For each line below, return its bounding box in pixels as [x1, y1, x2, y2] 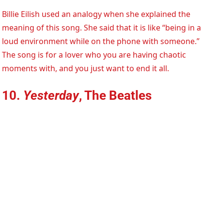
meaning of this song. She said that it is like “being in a [2, 22, 201, 33]
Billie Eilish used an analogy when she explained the [2, 9, 191, 20]
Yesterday [23, 88, 79, 103]
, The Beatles [79, 88, 152, 103]
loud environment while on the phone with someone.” [2, 36, 200, 47]
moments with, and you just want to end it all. [2, 63, 170, 74]
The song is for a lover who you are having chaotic [2, 49, 186, 61]
